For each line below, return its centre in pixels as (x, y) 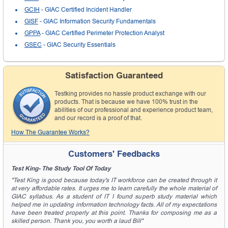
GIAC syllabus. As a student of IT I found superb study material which (114, 196)
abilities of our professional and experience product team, (134, 110)
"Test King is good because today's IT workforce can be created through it (114, 180)
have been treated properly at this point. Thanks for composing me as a (114, 212)
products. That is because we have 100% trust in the (126, 102)
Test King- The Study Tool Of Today (61, 168)
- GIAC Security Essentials (79, 45)
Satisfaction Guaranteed (114, 75)
